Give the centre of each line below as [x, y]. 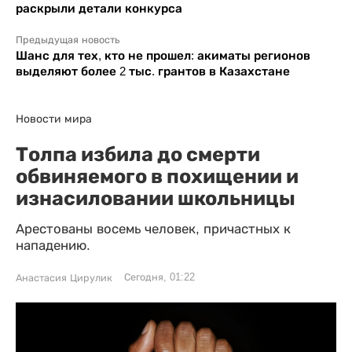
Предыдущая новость [68, 40]
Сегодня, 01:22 [159, 277]
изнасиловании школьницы [156, 198]
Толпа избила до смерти [138, 154]
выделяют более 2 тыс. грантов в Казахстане [153, 71]
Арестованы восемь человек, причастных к [153, 229]
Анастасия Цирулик [64, 278]
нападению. [53, 245]
